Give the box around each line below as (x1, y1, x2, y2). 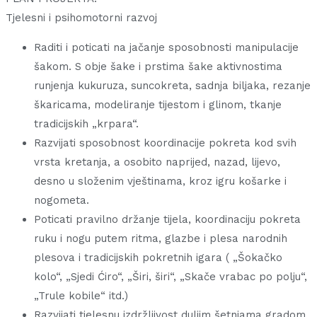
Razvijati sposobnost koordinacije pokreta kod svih (34, 137, 296, 150)
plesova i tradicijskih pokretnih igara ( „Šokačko (34, 251, 282, 265)
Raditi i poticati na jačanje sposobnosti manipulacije (34, 41, 299, 54)
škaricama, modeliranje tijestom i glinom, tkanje (34, 98, 282, 112)
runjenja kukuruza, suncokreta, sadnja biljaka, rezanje (34, 79, 311, 93)
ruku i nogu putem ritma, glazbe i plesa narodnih (34, 232, 287, 246)
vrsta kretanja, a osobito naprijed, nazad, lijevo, (34, 156, 280, 169)
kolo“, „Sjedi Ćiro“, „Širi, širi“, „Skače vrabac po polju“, (34, 270, 307, 284)
